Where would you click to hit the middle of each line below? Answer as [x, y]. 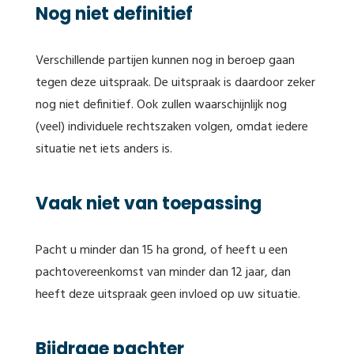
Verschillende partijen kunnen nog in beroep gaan [165, 61]
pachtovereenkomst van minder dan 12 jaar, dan [163, 273]
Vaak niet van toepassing [149, 203]
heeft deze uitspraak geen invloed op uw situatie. [168, 295]
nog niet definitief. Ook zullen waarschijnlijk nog [161, 105]
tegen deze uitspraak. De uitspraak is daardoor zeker [175, 83]
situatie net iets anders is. [104, 149]
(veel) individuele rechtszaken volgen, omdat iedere [172, 127]
